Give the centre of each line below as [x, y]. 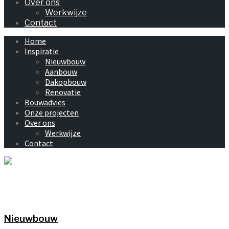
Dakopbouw [66, 82]
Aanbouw [61, 72]
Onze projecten [52, 112]
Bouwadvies [45, 102]
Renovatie [63, 92]
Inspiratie [42, 51]
